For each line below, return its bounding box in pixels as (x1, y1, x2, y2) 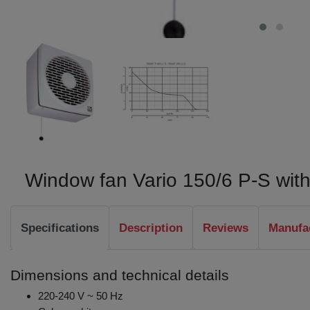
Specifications (21, 221, 99, 235)
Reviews (203, 221, 248, 235)
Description (119, 221, 183, 235)
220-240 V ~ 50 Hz (38, 289, 123, 302)
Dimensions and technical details (10, 266, 229, 283)
